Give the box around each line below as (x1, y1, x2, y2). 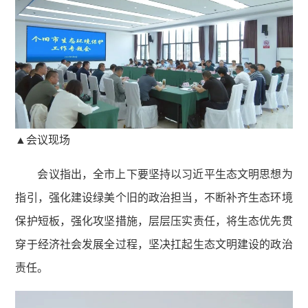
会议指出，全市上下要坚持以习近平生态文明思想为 (37, 168, 293, 181)
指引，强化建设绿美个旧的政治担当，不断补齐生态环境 (15, 192, 293, 204)
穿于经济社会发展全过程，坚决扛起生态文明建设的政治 (15, 239, 293, 251)
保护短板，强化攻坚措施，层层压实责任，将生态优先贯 (15, 215, 293, 228)
